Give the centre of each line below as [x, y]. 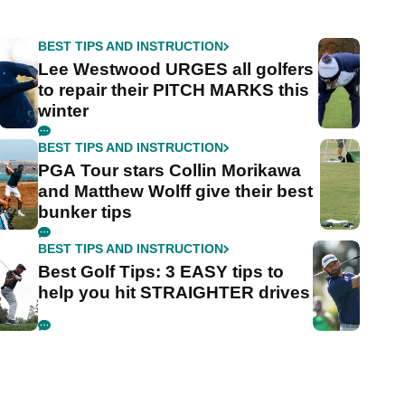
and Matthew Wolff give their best [176, 192]
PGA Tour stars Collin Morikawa [170, 171]
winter [64, 111]
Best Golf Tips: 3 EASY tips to [161, 272]
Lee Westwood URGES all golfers [176, 70]
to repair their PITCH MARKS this [174, 90]
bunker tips [85, 212]
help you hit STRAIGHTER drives [174, 293]
